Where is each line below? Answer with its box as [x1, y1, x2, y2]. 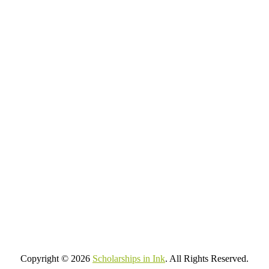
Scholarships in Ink [92, 253, 165, 264]
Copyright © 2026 [20, 253, 92, 264]
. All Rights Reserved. [165, 253, 249, 264]
